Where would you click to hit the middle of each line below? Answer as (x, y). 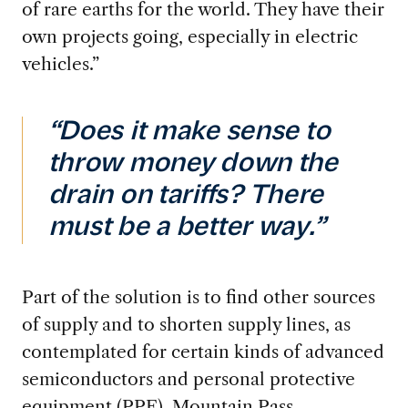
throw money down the (193, 165)
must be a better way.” (186, 229)
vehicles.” (62, 64)
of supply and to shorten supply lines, (175, 325)
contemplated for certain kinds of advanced (203, 352)
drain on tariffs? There (185, 197)
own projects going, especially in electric (189, 37)
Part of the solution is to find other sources (198, 297)
